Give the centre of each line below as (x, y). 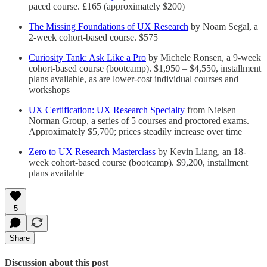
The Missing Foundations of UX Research (108, 27)
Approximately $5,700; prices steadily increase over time (135, 132)
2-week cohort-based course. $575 (93, 38)
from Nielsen (210, 110)
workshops (49, 90)
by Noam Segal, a (223, 27)
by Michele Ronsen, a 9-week (204, 58)
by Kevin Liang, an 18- (201, 152)
